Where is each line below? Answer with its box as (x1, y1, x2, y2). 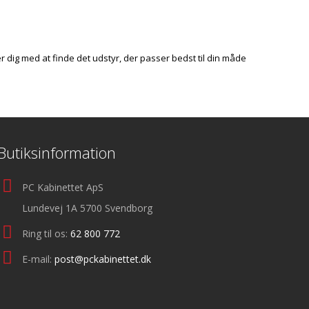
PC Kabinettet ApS (22, 181, 103, 194)
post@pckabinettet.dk (54, 252, 151, 266)
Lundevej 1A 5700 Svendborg (22, 201, 152, 215)
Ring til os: (22, 227, 70, 240)
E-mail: (22, 252, 54, 266)
